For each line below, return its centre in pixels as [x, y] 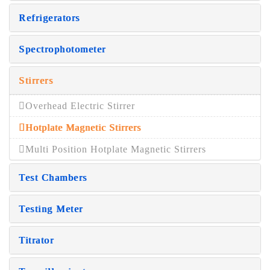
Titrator [36, 240]
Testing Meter [51, 209]
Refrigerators [49, 18]
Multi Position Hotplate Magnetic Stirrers [116, 149]
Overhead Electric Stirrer [80, 106]
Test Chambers [53, 177]
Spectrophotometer [62, 49]
